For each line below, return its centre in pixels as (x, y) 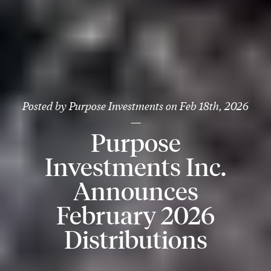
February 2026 (135, 214)
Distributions (135, 239)
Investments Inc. (135, 166)
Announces (135, 190)
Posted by (44, 106)
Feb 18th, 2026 (214, 106)
